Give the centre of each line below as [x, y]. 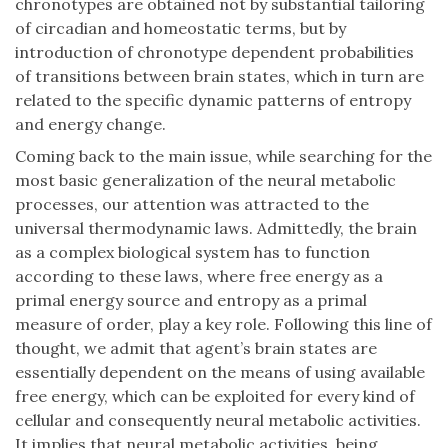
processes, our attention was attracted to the [192, 204]
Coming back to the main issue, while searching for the [223, 156]
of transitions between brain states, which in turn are [219, 76]
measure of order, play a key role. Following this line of [223, 324]
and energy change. [90, 124]
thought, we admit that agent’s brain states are [196, 348]
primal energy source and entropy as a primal [191, 300]
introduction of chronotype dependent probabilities [214, 52]
